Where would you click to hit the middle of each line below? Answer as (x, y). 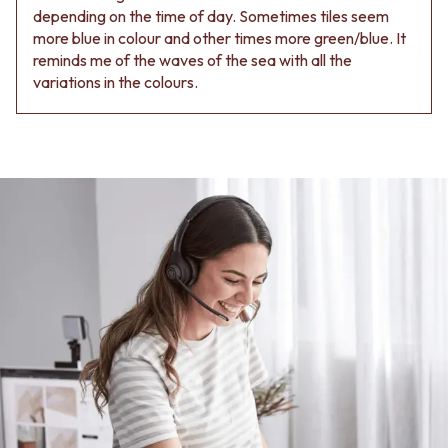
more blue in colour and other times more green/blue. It (219, 37)
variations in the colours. (115, 81)
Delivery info (58, 27)
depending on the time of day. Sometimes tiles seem (211, 15)
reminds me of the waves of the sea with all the (192, 59)
